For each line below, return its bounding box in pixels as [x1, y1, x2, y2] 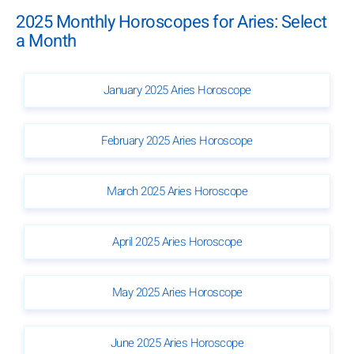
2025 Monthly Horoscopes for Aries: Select [16, 9, 327, 35]
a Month [16, 28, 77, 54]
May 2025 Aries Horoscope [111, 283, 243, 301]
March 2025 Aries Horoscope [107, 182, 247, 200]
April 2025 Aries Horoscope [112, 232, 242, 250]
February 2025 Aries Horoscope [101, 131, 253, 149]
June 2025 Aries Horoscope [110, 333, 244, 352]
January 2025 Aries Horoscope [103, 81, 251, 99]
